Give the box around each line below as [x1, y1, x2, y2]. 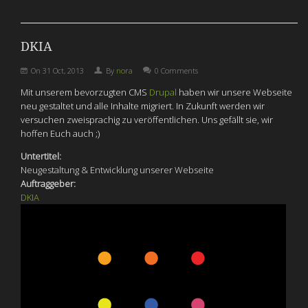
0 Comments [155, 65, 198, 76]
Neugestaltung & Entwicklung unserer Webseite [21, 163, 214, 176]
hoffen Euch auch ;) [21, 126, 100, 140]
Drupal [149, 85, 177, 98]
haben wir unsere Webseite [177, 85, 292, 98]
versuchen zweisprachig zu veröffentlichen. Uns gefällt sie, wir [21, 113, 273, 126]
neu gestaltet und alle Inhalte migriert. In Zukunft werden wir [21, 99, 265, 112]
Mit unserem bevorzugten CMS [21, 85, 149, 98]
